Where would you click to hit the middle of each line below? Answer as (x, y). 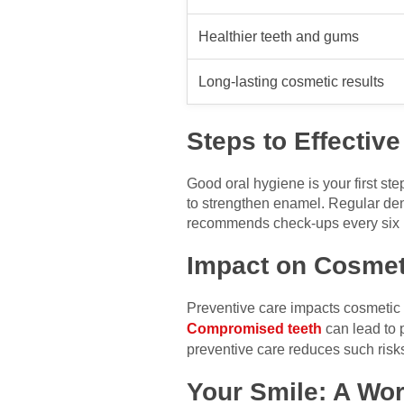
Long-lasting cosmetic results (291, 81)
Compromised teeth (254, 328)
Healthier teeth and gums (279, 36)
